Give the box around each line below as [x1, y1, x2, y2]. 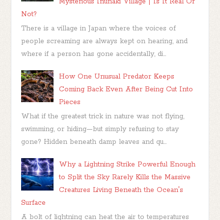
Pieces [59, 97, 81, 107]
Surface [21, 198, 46, 207]
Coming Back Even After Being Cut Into [59, 84, 193, 94]
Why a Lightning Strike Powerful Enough [59, 160, 196, 169]
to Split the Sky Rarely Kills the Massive [59, 172, 191, 182]
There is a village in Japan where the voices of [21, 24, 176, 33]
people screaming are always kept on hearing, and [21, 36, 188, 46]
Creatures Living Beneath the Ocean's [59, 185, 184, 194]
